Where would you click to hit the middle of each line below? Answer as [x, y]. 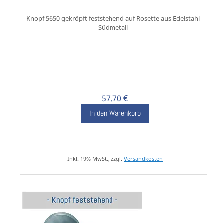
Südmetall [113, 28]
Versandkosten [143, 159]
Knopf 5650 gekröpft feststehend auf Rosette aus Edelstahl [113, 19]
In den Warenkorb [115, 113]
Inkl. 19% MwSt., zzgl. [95, 159]
